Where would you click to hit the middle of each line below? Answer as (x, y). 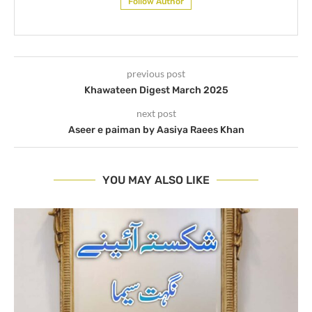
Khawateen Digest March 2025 (156, 91)
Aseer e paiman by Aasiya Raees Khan (156, 130)
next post (156, 114)
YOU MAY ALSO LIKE (156, 180)
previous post (156, 74)
